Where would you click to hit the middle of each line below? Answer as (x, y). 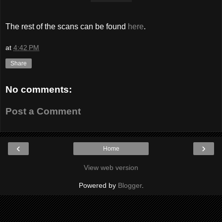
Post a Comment (43, 111)
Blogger (130, 186)
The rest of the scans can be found (67, 26)
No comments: (39, 90)
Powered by (98, 186)
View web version (111, 168)
